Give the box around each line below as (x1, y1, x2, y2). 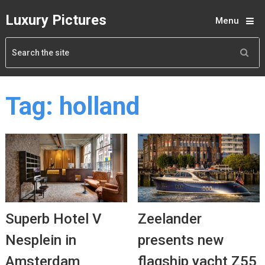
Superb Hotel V (5, 211, 102, 228)
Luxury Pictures (5, 12, 106, 28)
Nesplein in (5, 232, 76, 249)
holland (59, 92, 140, 121)
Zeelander (137, 211, 202, 228)
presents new (137, 232, 224, 249)
